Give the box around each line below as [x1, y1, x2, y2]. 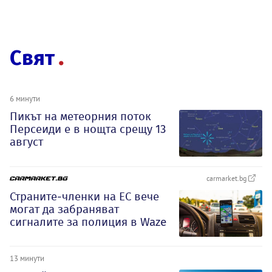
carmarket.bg [206, 173, 248, 183]
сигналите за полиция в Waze [10, 214, 166, 229]
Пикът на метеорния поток [10, 109, 151, 123]
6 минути [10, 93, 40, 103]
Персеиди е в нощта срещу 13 [10, 121, 166, 136]
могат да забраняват [10, 202, 119, 216]
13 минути [10, 253, 44, 263]
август [10, 134, 43, 149]
